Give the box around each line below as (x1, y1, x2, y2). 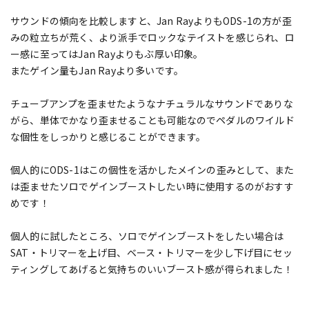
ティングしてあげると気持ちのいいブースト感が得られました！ (10, 262, 293, 277)
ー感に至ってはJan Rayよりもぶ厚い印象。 (10, 47, 203, 61)
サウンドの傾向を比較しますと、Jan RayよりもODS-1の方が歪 (10, 14, 292, 28)
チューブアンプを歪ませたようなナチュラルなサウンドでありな (10, 97, 293, 111)
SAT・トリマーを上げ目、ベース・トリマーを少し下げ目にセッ (10, 246, 293, 260)
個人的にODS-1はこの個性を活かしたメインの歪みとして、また (10, 163, 295, 177)
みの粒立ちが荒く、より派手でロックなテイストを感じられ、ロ (10, 30, 295, 45)
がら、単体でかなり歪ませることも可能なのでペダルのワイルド (10, 113, 295, 128)
